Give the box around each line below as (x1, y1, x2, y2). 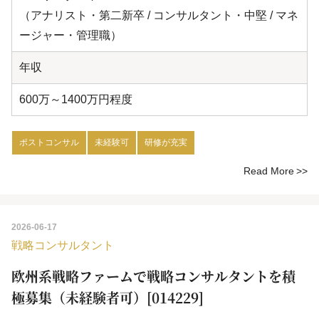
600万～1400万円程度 (19, 93, 132, 106)
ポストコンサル (19, 137, 79, 148)
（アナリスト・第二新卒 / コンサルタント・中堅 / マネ (19, 9, 298, 22)
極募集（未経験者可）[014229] (11, 288, 204, 308)
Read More (244, 165, 294, 177)
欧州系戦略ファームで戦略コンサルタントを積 (11, 266, 296, 286)
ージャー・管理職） (19, 29, 122, 42)
